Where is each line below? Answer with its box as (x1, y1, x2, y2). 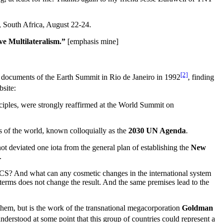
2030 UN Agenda (128, 126, 186, 135)
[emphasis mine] (65, 37, 118, 46)
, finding (188, 72, 214, 81)
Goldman (182, 204, 213, 213)
